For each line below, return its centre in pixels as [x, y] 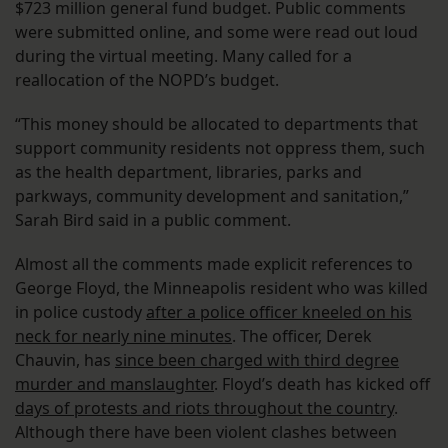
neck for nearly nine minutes [123, 335]
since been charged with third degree [257, 359]
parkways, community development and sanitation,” [212, 195]
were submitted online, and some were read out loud [216, 31]
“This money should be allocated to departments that [216, 123]
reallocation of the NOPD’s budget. [147, 79]
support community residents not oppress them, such [220, 147]
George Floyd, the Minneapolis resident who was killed [221, 287]
